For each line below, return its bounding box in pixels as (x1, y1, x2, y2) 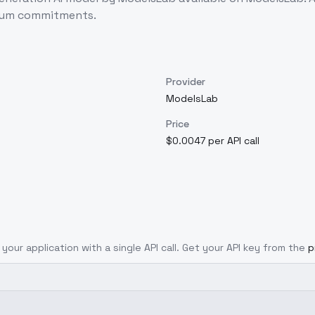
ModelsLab (166, 92, 218, 105)
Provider (166, 75, 205, 88)
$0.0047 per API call (166, 134, 259, 147)
